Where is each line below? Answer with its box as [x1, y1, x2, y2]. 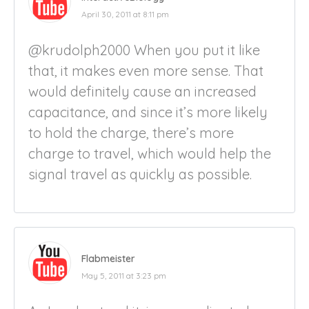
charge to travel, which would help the [28, 144, 271, 162]
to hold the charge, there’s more [28, 123, 234, 141]
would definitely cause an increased [28, 82, 257, 100]
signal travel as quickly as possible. [28, 165, 252, 183]
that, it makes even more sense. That [28, 61, 263, 79]
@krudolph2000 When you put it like [28, 41, 260, 59]
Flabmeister [81, 252, 135, 265]
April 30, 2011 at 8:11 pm [81, 8, 169, 19]
